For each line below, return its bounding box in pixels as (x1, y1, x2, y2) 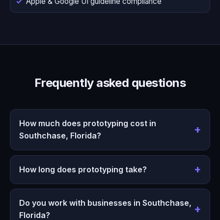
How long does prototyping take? (19, 164, 147, 174)
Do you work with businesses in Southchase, (19, 198, 192, 208)
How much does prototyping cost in (19, 118, 156, 129)
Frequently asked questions (34, 76, 186, 90)
